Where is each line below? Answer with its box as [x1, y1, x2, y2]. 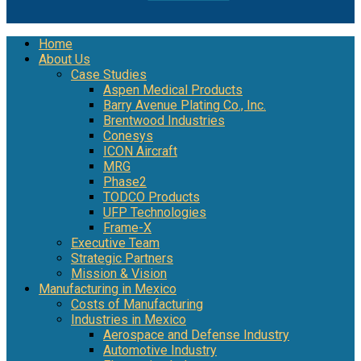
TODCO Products [103, 189, 200, 205]
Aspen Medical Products [103, 81, 243, 98]
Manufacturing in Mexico [39, 280, 176, 297]
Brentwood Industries [103, 112, 225, 128]
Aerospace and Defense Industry [103, 326, 289, 342]
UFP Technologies [103, 204, 206, 220]
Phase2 [103, 173, 147, 189]
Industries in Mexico [71, 311, 186, 327]
